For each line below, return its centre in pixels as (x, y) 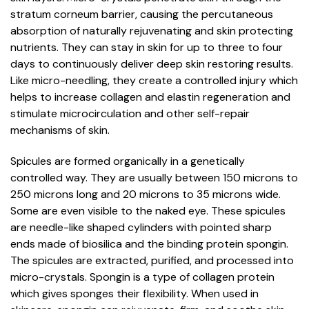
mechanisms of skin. (60, 130)
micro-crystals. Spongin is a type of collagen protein (142, 277)
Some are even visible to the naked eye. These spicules (148, 210)
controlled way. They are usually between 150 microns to (154, 177)
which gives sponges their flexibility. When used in (134, 293)
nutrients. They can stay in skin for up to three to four (147, 47)
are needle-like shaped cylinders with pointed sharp (141, 227)
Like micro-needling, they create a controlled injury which (154, 80)
